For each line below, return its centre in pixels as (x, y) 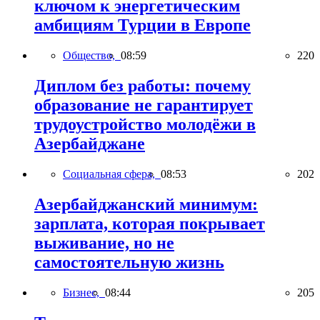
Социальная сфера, (112, 174)
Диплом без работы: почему (142, 85)
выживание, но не (104, 242)
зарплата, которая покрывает (150, 223)
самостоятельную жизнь (129, 262)
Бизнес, (84, 292)
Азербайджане (90, 143)
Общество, (92, 55)
